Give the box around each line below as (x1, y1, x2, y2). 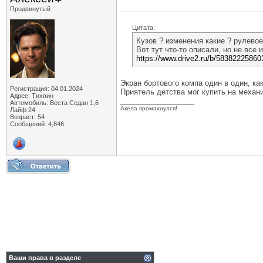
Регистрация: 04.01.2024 (10, 85, 83, 92)
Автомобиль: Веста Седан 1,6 (10, 99, 99, 106)
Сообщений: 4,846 (10, 120, 64, 127)
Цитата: (132, 24, 155, 31)
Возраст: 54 (10, 113, 45, 120)
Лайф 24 (10, 106, 35, 113)
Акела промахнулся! (120, 105, 177, 112)
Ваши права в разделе (9, 254, 81, 261)
